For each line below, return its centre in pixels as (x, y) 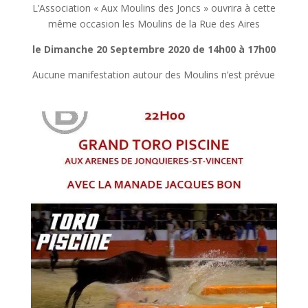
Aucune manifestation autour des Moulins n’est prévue (154, 74)
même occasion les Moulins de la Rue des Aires (154, 23)
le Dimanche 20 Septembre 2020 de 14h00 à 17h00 (154, 49)
